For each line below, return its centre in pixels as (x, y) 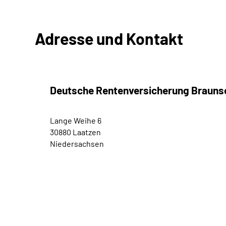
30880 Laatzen (75, 132)
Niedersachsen (77, 144)
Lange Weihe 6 (76, 120)
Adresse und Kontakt (109, 38)
